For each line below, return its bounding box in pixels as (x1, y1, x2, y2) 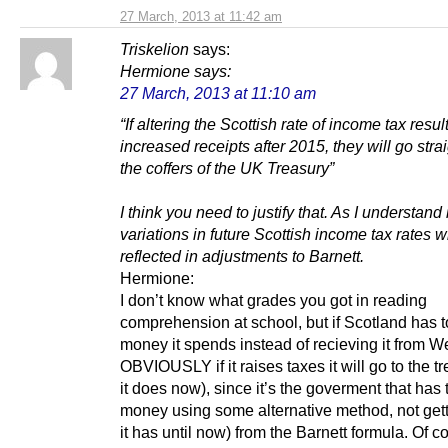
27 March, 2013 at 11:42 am (120, 8, 282, 24)
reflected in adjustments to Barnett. (120, 246, 364, 265)
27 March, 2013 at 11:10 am (120, 83, 316, 102)
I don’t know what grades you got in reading (120, 290, 427, 309)
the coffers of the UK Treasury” (120, 158, 334, 177)
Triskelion (120, 39, 189, 58)
